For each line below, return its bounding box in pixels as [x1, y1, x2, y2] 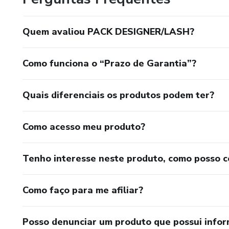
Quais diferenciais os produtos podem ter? [22, 88, 214, 101]
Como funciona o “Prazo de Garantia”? [22, 57, 196, 70]
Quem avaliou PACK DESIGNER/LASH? [22, 25, 194, 38]
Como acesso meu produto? [22, 120, 145, 133]
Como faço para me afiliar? [22, 184, 143, 196]
